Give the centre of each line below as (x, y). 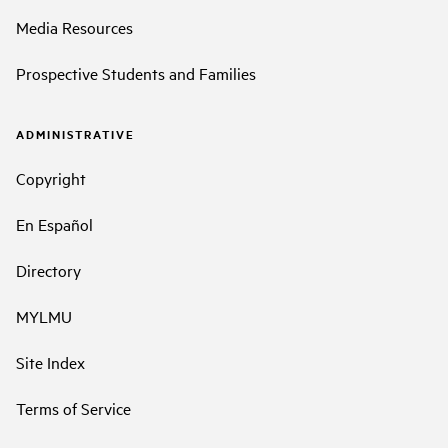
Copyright (51, 177)
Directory (48, 269)
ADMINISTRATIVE (75, 134)
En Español (54, 223)
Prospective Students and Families (136, 73)
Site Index (50, 361)
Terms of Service (73, 407)
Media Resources (74, 27)
